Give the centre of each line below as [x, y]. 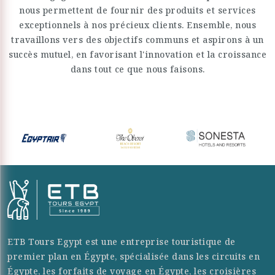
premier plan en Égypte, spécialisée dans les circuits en [134, 256]
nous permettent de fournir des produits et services [137, 10]
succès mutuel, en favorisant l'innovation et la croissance [137, 54]
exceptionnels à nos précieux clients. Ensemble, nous [137, 25]
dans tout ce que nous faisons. [137, 69]
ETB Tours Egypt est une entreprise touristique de [122, 241]
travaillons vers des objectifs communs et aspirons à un [137, 40]
